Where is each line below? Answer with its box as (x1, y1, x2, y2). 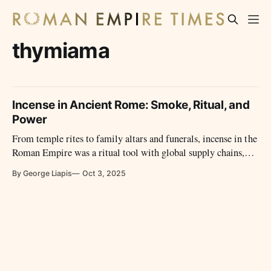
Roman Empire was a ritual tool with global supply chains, (12, 146, 245, 160)
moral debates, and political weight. (12, 160, 154, 174)
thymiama (12, 38, 109, 63)
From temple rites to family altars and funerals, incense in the (12, 132, 257, 146)
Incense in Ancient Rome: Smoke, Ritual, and (12, 98, 250, 113)
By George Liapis (12, 169, 73, 178)
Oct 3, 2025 (82, 169, 126, 178)
